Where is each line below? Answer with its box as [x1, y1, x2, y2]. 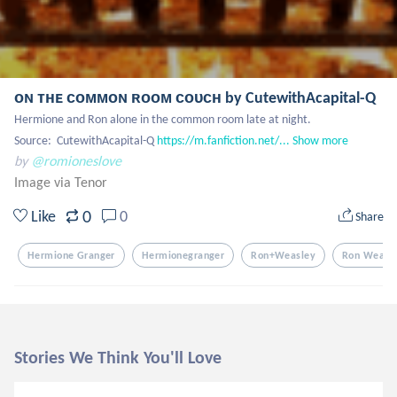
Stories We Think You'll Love [14, 346, 222, 368]
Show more [292, 133, 348, 148]
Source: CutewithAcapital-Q [14, 133, 157, 148]
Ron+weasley [251, 249, 316, 261]
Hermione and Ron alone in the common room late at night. [14, 112, 314, 127]
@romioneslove [31, 152, 121, 169]
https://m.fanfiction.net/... [157, 133, 290, 148]
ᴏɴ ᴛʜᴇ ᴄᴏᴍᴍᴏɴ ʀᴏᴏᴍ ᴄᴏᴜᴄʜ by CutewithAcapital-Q [14, 88, 376, 107]
